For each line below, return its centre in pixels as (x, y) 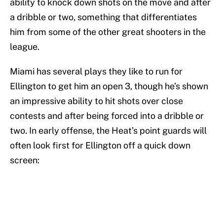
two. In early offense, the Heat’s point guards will (108, 131)
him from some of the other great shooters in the (108, 32)
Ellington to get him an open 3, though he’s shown (109, 86)
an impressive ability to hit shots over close (96, 101)
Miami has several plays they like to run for (96, 72)
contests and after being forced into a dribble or (107, 116)
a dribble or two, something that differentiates (103, 17)
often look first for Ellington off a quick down (100, 146)
